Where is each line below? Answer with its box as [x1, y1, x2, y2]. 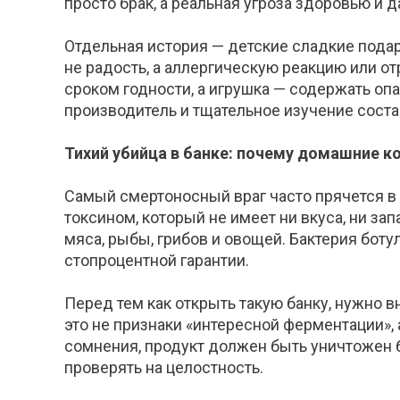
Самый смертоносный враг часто [64, 187, 312, 206]
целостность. [162, 358, 263, 378]
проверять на [64, 358, 162, 378]
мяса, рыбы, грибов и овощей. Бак [64, 229, 315, 249]
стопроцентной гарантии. [64, 251, 249, 271]
